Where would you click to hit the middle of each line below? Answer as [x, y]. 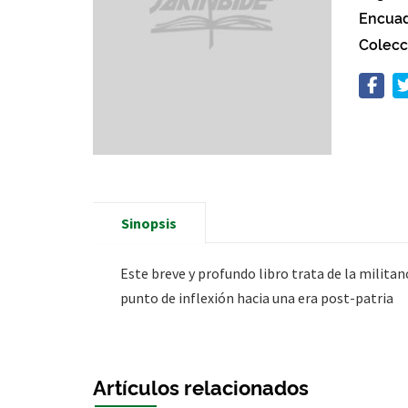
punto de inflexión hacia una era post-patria [257, 297]
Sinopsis [149, 223]
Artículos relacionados [201, 386]
